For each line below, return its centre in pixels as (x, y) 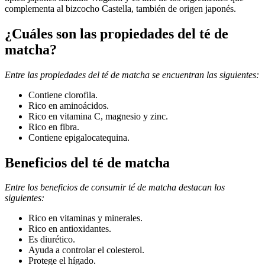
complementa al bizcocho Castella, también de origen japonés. (120, 8)
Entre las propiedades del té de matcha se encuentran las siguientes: (132, 75)
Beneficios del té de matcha (87, 162)
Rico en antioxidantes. (70, 229)
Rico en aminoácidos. (69, 105)
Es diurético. (52, 240)
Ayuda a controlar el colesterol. (86, 250)
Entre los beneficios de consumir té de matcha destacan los (115, 188)
